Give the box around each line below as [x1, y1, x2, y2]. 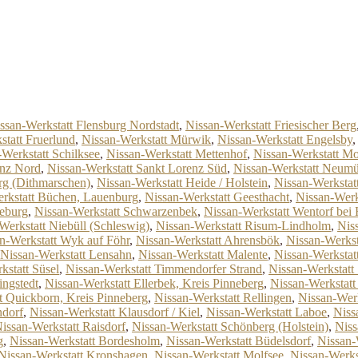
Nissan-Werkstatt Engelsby [217, 133, 352, 146]
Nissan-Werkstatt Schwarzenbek [34, 205, 197, 218]
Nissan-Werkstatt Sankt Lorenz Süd [47, 161, 227, 175]
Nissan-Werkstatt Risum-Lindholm [156, 219, 331, 233]
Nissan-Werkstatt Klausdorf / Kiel [30, 305, 200, 319]
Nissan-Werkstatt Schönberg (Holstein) [132, 320, 328, 333]
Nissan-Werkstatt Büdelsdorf [166, 334, 311, 348]
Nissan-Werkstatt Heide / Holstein [97, 176, 268, 189]
